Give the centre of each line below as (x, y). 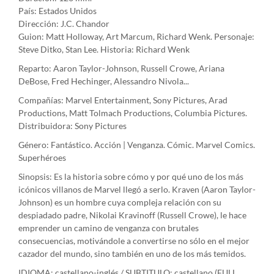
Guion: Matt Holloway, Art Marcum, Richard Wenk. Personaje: (136, 37)
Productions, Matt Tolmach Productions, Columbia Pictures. (133, 113)
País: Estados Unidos (57, 11)
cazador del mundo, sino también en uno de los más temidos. (132, 254)
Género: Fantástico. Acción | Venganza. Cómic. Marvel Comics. (137, 145)
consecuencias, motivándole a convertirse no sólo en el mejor (134, 241)
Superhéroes (42, 158)
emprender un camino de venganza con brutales (109, 228)
